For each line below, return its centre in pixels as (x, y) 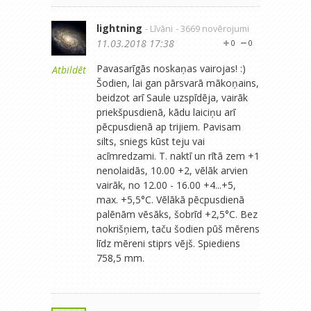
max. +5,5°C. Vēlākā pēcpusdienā (170, 199)
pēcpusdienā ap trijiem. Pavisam (169, 126)
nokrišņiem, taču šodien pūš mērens (178, 228)
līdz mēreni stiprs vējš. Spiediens (168, 243)
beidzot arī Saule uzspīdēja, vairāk (172, 97)
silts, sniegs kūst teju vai (151, 141)
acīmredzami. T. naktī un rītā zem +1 (178, 155)
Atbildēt (69, 69)
